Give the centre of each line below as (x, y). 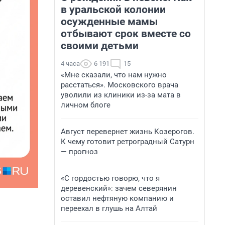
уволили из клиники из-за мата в (121, 95)
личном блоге (86, 105)
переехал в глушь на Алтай (109, 208)
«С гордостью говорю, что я (110, 178)
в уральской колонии (113, 10)
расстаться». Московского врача (120, 85)
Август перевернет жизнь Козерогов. (128, 132)
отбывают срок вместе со (126, 34)
